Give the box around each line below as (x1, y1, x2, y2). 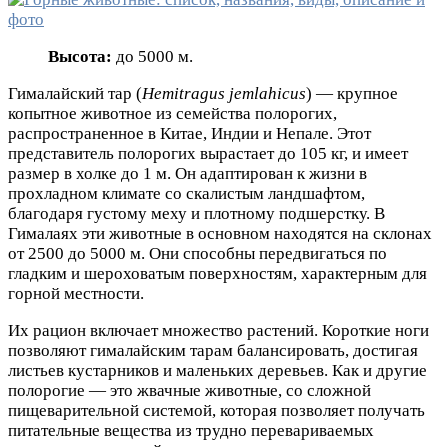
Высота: (48, 46, 112, 66)
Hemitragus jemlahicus (142, 83, 306, 103)
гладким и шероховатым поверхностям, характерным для (8, 263, 427, 283)
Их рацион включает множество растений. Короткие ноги (8, 320, 429, 340)
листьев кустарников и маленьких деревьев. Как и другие (8, 360, 427, 380)
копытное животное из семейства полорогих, (8, 103, 337, 123)
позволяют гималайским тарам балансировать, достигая (8, 340, 418, 360)
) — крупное (306, 83, 398, 103)
